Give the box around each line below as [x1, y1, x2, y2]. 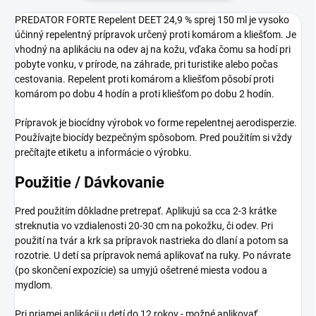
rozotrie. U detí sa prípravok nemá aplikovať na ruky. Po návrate [15, 250, 291, 262]
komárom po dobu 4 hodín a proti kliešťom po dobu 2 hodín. [15, 87, 274, 99]
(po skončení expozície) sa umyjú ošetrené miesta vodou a [15, 265, 267, 276]
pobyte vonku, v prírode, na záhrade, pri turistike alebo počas [15, 58, 278, 70]
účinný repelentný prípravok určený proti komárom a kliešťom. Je [15, 28, 296, 40]
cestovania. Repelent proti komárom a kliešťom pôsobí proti [15, 73, 274, 85]
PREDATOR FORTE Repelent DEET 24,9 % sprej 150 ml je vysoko [15, 13, 289, 25]
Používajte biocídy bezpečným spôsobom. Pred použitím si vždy [15, 131, 292, 143]
